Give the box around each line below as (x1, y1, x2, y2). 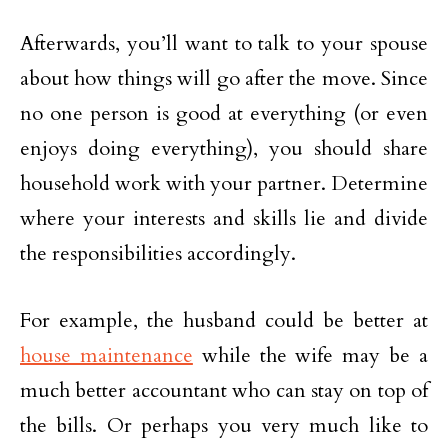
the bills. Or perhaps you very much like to (20, 412, 428, 439)
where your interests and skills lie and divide (20, 205, 428, 232)
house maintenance (20, 342, 193, 369)
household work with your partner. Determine (20, 170, 428, 197)
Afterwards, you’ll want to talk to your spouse (20, 30, 428, 57)
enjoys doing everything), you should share (20, 135, 428, 162)
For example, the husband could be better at (20, 307, 428, 334)
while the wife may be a (192, 342, 429, 369)
